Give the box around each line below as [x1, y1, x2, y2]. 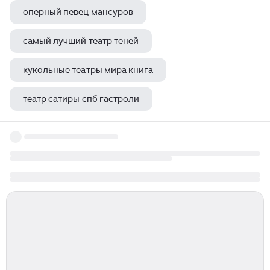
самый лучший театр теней [23, 36, 139, 46]
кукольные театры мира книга [23, 64, 154, 75]
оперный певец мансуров [23, 7, 133, 17]
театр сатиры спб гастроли [23, 93, 139, 104]
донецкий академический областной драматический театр [236, 122, 243, 133]
